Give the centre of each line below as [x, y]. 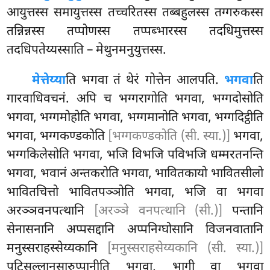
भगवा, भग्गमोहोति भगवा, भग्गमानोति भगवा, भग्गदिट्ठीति [135, 118]
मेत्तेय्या [49, 80]
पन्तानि [243, 211]
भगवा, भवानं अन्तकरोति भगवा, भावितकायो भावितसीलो [135, 174]
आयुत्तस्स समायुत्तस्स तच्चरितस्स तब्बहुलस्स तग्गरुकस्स [135, 13]
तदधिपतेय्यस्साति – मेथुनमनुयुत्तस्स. [87, 50]
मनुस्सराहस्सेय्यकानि [57, 249]
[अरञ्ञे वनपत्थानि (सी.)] [158, 211]
